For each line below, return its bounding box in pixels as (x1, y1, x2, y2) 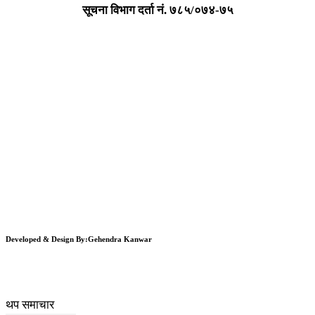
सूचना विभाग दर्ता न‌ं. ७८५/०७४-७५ (82, 4, 233, 18)
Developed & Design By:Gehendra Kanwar (6, 234, 152, 243)
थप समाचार (6, 298, 54, 312)
